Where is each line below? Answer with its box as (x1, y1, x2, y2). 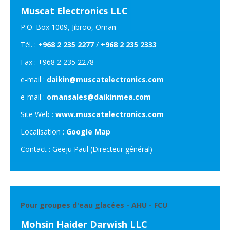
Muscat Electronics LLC (21, 4, 128, 17)
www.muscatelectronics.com (55, 109, 164, 119)
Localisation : (21, 126, 66, 137)
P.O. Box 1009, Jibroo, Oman (21, 22, 116, 32)
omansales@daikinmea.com (47, 91, 151, 102)
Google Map (66, 126, 110, 137)
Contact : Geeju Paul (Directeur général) (21, 144, 152, 154)
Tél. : (21, 39, 38, 49)
